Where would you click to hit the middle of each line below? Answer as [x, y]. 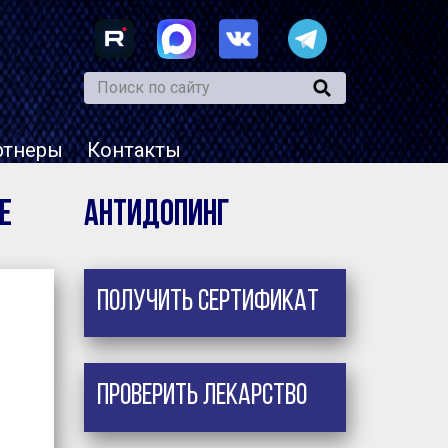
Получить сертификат [207, 302]
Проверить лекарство [201, 397]
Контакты [134, 149]
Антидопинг [156, 215]
